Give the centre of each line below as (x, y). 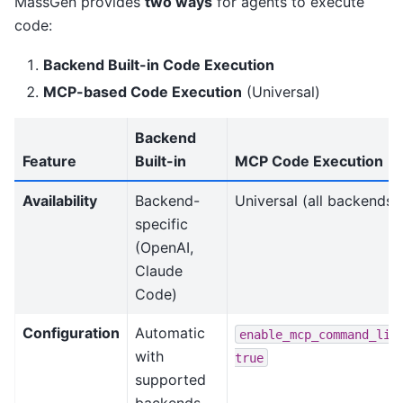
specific (161, 224)
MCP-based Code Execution (143, 92)
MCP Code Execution (309, 161)
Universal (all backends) (317, 201)
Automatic (170, 333)
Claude (159, 271)
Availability (60, 201)
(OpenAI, (164, 248)
